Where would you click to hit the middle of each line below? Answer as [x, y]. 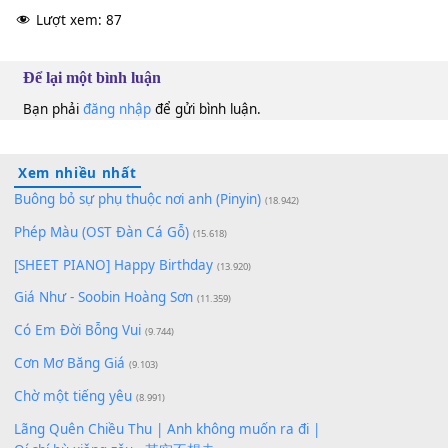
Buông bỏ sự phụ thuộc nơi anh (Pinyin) [152, 370]
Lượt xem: [76, 171]
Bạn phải [58, 270]
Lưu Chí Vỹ [56, 70]
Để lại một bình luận [104, 235]
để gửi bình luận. [228, 270]
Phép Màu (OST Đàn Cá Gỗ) [112, 406]
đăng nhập [129, 270]
